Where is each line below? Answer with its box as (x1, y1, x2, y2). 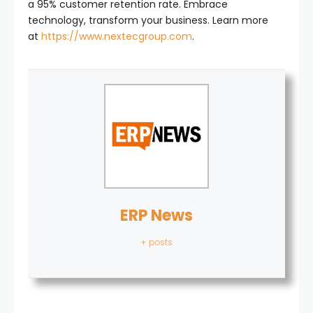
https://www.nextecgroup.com (41, 29, 192, 43)
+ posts (140, 235, 173, 248)
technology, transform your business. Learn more (28, 13, 268, 27)
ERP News (120, 204, 193, 226)
